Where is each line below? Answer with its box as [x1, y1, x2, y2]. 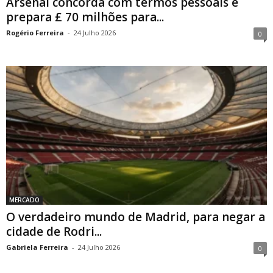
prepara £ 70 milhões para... [6, 9, 164, 25]
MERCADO [9, 195, 40, 204]
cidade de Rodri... [6, 223, 102, 239]
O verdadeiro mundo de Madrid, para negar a [6, 208, 265, 225]
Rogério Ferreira [6, 27, 64, 37]
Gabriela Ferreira [6, 242, 68, 252]
